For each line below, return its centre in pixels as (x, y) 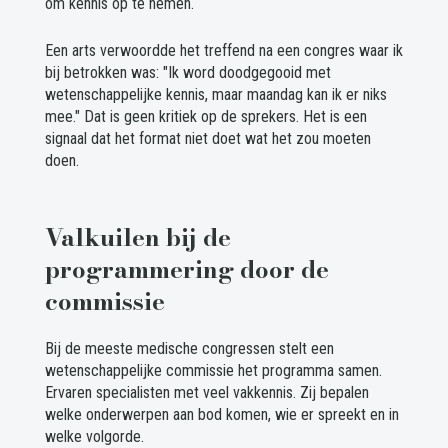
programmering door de (186, 270)
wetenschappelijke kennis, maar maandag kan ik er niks (215, 95)
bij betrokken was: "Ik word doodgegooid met (187, 73)
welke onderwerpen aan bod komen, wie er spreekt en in (221, 415)
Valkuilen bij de (137, 238)
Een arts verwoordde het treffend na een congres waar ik (223, 51)
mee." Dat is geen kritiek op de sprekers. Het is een (205, 117)
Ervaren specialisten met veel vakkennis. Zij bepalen (206, 393)
